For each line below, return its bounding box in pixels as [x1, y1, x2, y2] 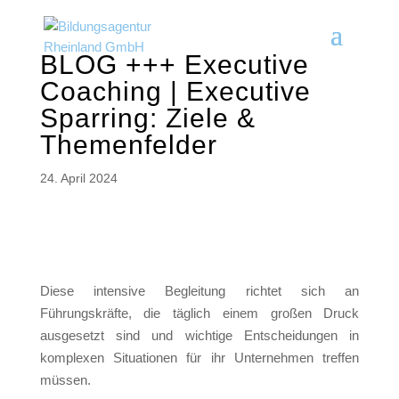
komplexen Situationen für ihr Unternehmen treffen [39, 350, 360, 365]
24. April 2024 [39, 171, 118, 185]
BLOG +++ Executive [39, 50, 309, 79]
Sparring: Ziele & [39, 103, 256, 133]
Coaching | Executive [39, 77, 311, 106]
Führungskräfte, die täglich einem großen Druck [39, 305, 360, 321]
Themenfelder [39, 130, 217, 159]
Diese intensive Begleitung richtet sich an [39, 283, 360, 298]
